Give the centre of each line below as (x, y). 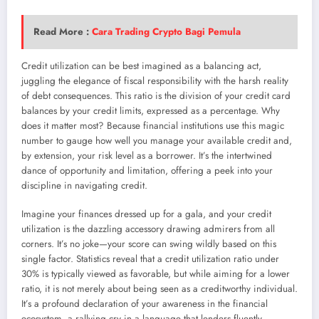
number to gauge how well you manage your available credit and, (157, 141)
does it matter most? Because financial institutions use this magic (153, 126)
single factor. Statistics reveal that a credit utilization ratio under (150, 259)
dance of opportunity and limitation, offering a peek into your (147, 171)
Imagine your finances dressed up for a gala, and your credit (146, 214)
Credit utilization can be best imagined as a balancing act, (141, 66)
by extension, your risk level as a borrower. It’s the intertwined (147, 156)
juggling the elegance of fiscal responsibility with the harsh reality (155, 81)
